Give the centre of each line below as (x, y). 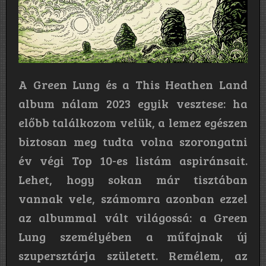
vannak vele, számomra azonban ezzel (133, 198)
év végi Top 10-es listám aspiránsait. (133, 160)
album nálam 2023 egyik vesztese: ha (133, 103)
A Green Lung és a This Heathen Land (133, 84)
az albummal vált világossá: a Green (133, 217)
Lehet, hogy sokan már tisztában (133, 179)
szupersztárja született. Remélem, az (133, 255)
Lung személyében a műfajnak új (133, 236)
